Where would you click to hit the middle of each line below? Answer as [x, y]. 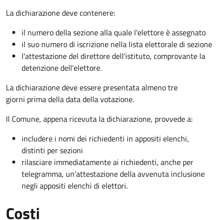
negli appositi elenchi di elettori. [75, 185]
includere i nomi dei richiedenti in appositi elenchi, [105, 138]
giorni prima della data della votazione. [70, 99]
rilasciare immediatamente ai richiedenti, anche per [108, 162]
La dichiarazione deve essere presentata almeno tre [92, 87]
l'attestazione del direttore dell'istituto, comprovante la [113, 56]
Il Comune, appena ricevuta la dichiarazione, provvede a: [99, 119]
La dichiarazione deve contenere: [60, 13]
